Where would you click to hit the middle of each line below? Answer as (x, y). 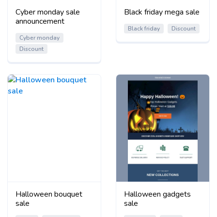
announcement (40, 21)
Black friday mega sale (162, 12)
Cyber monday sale (48, 12)
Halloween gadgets (157, 194)
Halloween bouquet (49, 194)
